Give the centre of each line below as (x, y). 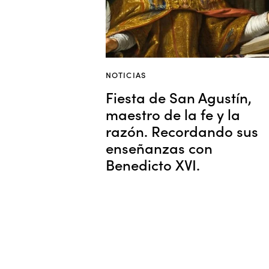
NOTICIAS (126, 74)
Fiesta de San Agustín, (179, 97)
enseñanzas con (159, 147)
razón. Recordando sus (182, 130)
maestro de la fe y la (173, 113)
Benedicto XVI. (153, 164)
